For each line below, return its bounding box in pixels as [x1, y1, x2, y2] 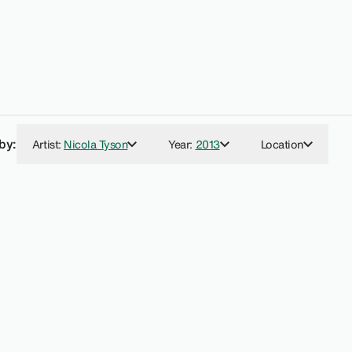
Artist [31, 136, 59, 153]
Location [260, 136, 303, 153]
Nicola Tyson [64, 136, 128, 153]
